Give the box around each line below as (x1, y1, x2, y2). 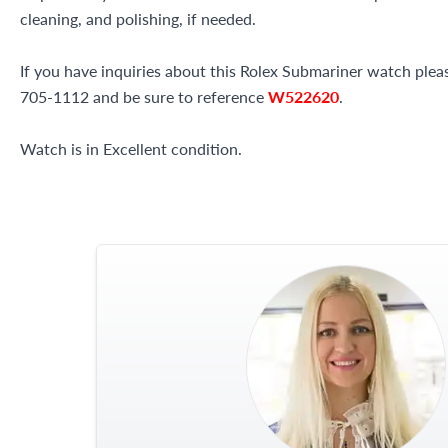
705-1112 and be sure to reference (20, 84, 268, 108)
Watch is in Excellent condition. (20, 136, 242, 160)
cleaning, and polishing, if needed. (20, 6, 256, 30)
